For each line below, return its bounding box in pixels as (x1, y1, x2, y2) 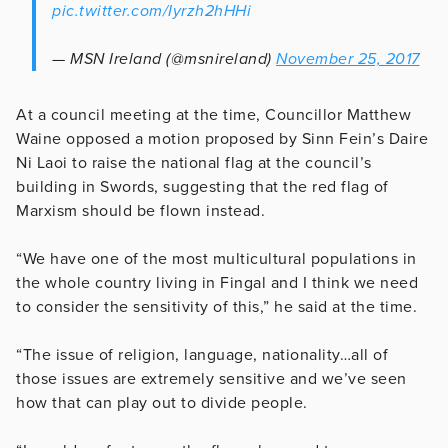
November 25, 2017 (276, 48, 420, 69)
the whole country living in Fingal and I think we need (16, 272, 418, 293)
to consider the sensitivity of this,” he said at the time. (16, 296, 417, 317)
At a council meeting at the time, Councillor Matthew (16, 104, 411, 125)
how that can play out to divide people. (16, 392, 308, 413)
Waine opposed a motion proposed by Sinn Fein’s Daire (16, 128, 428, 149)
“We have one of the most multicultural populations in (16, 248, 417, 269)
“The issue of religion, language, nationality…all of (16, 344, 388, 365)
